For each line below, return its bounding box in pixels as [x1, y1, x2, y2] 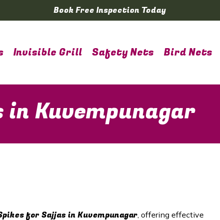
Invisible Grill [13, 45, 82, 59]
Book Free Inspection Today [54, 4, 166, 16]
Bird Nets [164, 45, 212, 59]
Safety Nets [92, 45, 154, 59]
